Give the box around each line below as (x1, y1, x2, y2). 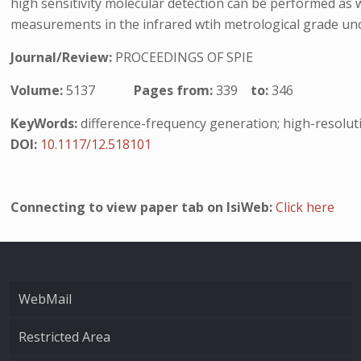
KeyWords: (10, 114, 78, 132)
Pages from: (134, 81, 217, 99)
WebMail (19, 290, 72, 308)
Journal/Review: (10, 48, 116, 66)
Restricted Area (19, 328, 110, 346)
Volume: (10, 81, 67, 99)
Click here (276, 198, 335, 216)
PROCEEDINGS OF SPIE (115, 48, 254, 66)
